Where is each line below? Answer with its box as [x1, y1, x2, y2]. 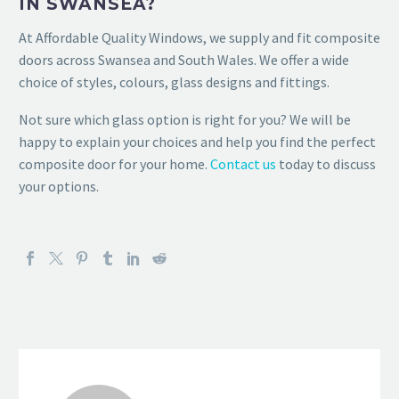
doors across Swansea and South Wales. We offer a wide [19, 50, 349, 69]
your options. [19, 177, 99, 196]
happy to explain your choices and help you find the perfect [19, 133, 376, 151]
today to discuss [276, 155, 376, 174]
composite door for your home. [19, 155, 208, 174]
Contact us [210, 155, 276, 174]
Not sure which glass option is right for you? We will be [19, 110, 351, 129]
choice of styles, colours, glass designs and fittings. [19, 72, 330, 91]
